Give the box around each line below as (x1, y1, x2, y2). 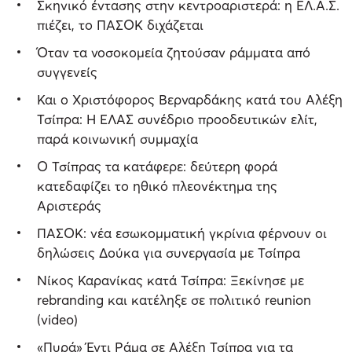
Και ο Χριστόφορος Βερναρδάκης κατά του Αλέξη (37, 91, 343, 108)
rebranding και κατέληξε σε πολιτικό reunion (37, 291, 311, 309)
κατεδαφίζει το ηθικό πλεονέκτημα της (37, 178, 277, 195)
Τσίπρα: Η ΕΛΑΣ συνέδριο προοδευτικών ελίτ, (37, 111, 317, 128)
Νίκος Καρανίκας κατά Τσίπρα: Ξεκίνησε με (37, 272, 304, 289)
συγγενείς (37, 64, 97, 81)
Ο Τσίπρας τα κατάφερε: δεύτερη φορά (37, 158, 277, 175)
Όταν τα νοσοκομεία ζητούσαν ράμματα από (37, 44, 310, 61)
